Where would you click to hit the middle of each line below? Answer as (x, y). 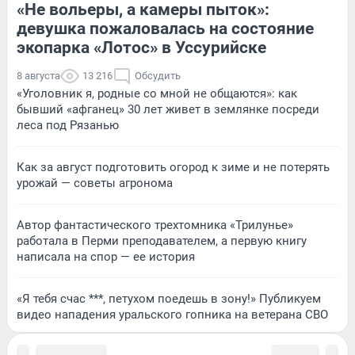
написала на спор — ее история (106, 256)
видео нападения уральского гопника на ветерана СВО (172, 314)
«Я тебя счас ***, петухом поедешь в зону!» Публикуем (169, 298)
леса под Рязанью (68, 125)
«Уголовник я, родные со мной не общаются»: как (157, 93)
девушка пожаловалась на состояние (165, 28)
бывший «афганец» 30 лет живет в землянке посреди (168, 109)
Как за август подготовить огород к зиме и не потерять (173, 167)
